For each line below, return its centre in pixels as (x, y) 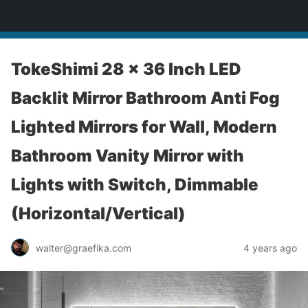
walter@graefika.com (84, 247)
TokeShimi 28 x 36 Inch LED (126, 69)
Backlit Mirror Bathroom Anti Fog (145, 98)
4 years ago (270, 247)
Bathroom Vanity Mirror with (128, 156)
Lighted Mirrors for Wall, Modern (144, 127)
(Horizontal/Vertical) (98, 213)
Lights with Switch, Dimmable (135, 185)
